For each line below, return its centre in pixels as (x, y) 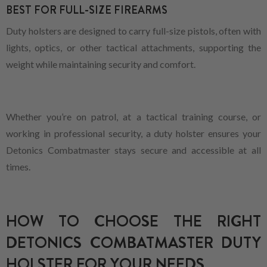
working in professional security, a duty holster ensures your (133, 133)
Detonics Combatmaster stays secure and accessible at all (133, 150)
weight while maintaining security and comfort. (101, 64)
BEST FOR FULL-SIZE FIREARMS (87, 10)
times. (18, 166)
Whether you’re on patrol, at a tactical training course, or (133, 116)
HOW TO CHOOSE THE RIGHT (133, 221)
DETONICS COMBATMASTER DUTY (133, 243)
